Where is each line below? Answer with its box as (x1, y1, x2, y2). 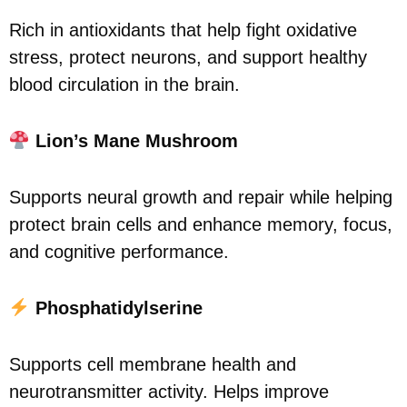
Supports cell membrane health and (9, 353, 296, 374)
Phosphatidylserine (35, 297, 203, 318)
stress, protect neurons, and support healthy (9, 46, 367, 67)
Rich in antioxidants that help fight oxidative (9, 19, 357, 40)
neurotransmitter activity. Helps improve (9, 381, 329, 402)
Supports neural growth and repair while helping (9, 186, 392, 207)
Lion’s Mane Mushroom (35, 130, 238, 151)
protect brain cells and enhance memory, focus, (9, 213, 392, 234)
